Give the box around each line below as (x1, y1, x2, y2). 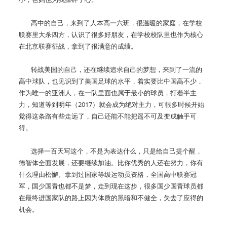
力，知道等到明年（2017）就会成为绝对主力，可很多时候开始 (19, 100, 204, 109)
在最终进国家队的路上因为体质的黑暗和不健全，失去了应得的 (19, 193, 203, 203)
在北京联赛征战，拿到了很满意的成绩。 (19, 42, 137, 51)
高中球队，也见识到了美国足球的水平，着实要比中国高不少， (19, 77, 203, 86)
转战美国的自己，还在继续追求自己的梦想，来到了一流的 (19, 65, 202, 74)
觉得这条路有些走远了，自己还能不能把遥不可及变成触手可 (19, 111, 197, 121)
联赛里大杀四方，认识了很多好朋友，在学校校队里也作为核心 (19, 30, 203, 40)
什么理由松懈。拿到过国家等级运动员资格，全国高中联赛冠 (19, 170, 197, 179)
